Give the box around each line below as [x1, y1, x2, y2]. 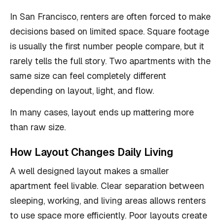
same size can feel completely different [10, 70, 166, 81]
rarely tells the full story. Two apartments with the [10, 55, 211, 67]
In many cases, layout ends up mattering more [10, 107, 194, 118]
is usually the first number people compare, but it [10, 40, 204, 52]
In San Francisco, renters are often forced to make [10, 11, 211, 22]
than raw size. [10, 121, 66, 133]
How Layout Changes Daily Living [10, 146, 173, 159]
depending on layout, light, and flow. [10, 85, 154, 96]
